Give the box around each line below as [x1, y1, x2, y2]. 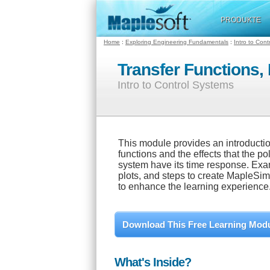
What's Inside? [115, 256, 191, 269]
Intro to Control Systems [118, 79, 234, 91]
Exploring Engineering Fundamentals [125, 39, 228, 45]
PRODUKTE [221, 16, 261, 24]
